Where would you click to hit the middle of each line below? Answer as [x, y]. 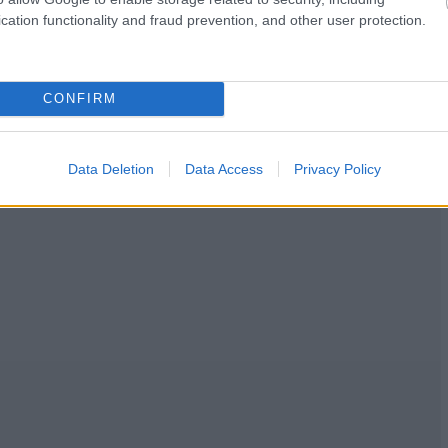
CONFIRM [79, 98]
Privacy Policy [337, 168]
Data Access [223, 168]
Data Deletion [110, 168]
